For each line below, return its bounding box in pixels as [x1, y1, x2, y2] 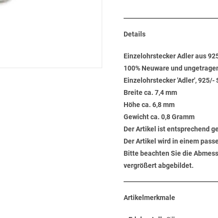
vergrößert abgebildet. [124, 162, 194, 169]
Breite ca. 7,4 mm [124, 89, 177, 96]
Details [124, 30, 145, 38]
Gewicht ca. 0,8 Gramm [124, 113, 195, 121]
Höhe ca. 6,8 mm [124, 101, 175, 109]
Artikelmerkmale [124, 194, 175, 201]
